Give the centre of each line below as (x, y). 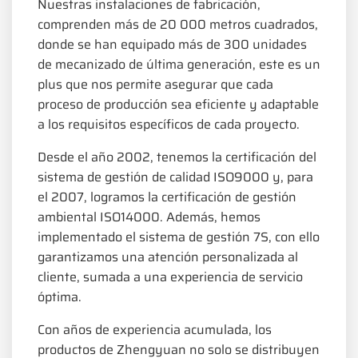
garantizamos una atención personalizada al (168, 257)
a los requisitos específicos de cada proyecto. (169, 125)
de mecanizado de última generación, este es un (179, 65)
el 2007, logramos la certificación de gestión (167, 197)
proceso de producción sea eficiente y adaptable (178, 105)
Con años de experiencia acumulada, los (155, 330)
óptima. (60, 297)
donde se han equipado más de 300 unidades (172, 45)
